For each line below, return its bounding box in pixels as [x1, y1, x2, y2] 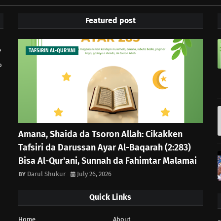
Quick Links [89, 192, 132, 202]
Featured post [85, 16, 136, 26]
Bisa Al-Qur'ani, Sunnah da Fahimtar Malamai [18, 155, 197, 167]
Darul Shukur [27, 170, 66, 178]
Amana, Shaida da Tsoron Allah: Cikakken [18, 129, 183, 140]
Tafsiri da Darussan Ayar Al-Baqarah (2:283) [18, 142, 191, 153]
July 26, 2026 [77, 170, 112, 178]
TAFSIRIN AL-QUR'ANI [29, 48, 76, 54]
